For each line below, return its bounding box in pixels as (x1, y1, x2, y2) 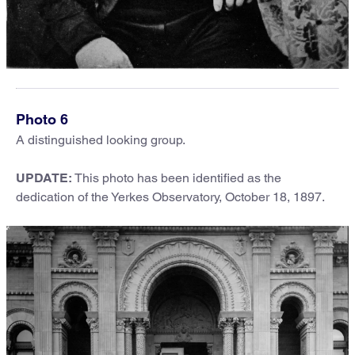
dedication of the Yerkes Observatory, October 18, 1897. (16, 189, 325, 204)
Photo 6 (16, 110, 68, 128)
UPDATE (16, 170, 68, 185)
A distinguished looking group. (16, 132, 185, 147)
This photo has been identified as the (72, 170, 281, 185)
